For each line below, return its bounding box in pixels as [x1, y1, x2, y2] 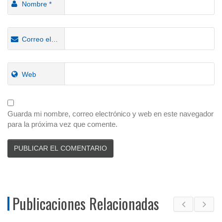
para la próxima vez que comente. [7, 120, 117, 129]
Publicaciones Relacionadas [12, 192, 159, 215]
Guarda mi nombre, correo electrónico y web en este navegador [7, 110, 214, 118]
